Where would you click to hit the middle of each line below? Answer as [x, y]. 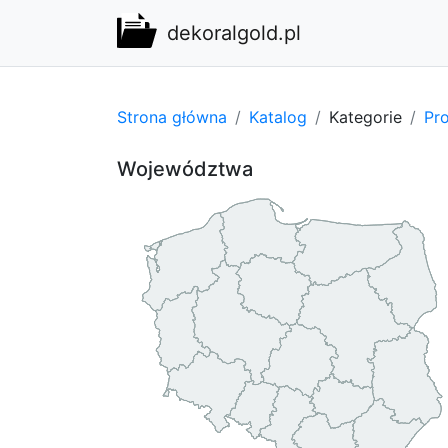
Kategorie [365, 116]
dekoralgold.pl [234, 33]
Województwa [185, 168]
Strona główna [172, 116]
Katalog [278, 116]
